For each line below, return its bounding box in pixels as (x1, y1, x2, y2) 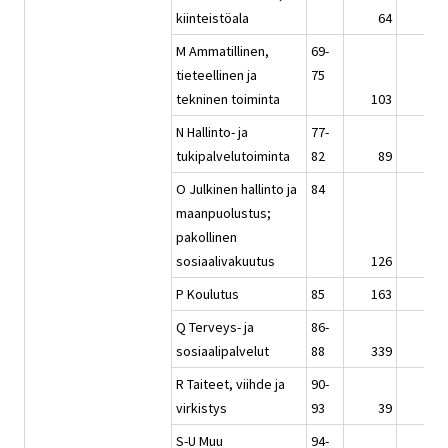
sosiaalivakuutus (176, 251, 275, 270)
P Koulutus (176, 284, 239, 303)
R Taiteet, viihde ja (176, 374, 285, 393)
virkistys (176, 398, 227, 417)
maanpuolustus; (176, 203, 271, 222)
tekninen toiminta (176, 89, 280, 108)
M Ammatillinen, (176, 41, 269, 60)
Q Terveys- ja (176, 317, 254, 336)
